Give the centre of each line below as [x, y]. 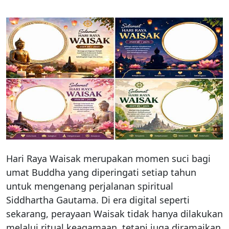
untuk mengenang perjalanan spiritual [90, 186]
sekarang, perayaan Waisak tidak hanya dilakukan [114, 213]
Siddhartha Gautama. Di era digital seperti [98, 200]
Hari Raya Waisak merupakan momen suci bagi [108, 158]
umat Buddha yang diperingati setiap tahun [101, 172]
